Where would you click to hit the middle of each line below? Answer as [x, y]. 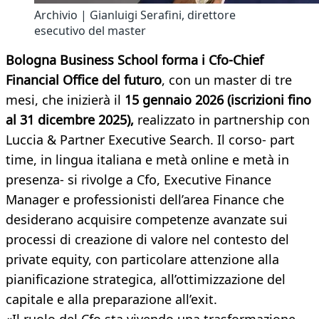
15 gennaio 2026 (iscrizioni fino [218, 100]
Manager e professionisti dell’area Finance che [145, 200]
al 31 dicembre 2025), [70, 120]
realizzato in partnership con [222, 120]
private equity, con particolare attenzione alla [142, 260]
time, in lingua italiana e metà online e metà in [147, 160]
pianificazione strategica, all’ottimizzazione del [146, 279]
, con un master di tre [227, 80]
